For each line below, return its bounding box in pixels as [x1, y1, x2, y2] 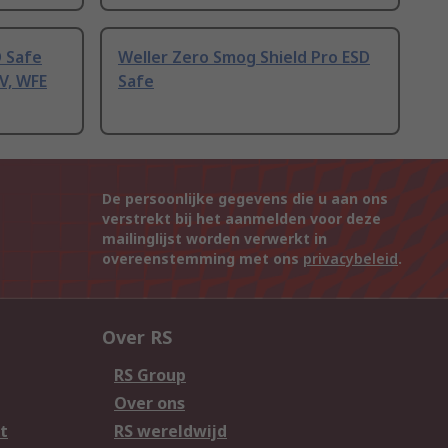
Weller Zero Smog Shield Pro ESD [118, 46, 370, 69]
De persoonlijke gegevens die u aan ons [102, 189, 388, 209]
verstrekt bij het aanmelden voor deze [102, 209, 381, 229]
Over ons [114, 392, 185, 415]
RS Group [114, 364, 186, 387]
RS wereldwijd [114, 420, 227, 443]
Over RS [102, 325, 172, 350]
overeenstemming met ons [102, 249, 303, 269]
